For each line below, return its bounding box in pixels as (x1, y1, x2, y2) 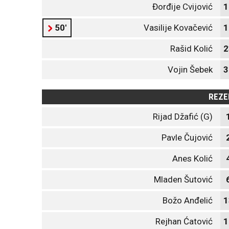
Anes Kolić (172, 153, 213, 164)
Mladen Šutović (154, 174, 213, 185)
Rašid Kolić (170, 43, 213, 54)
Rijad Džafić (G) (153, 111, 213, 122)
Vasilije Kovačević (144, 22, 213, 33)
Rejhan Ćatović (155, 216, 213, 226)
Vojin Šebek (168, 64, 213, 75)
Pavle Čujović (162, 132, 213, 143)
